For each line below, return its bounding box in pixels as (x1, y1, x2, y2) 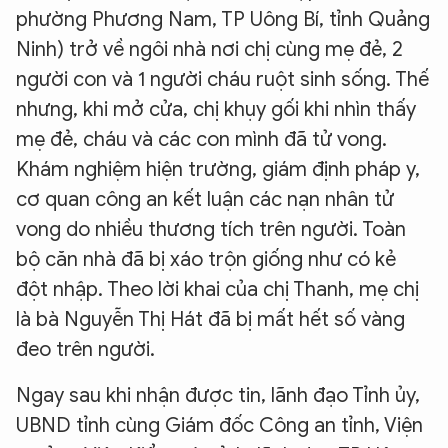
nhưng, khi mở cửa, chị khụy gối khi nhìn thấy (16, 97, 416, 122)
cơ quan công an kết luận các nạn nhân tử (16, 187, 394, 212)
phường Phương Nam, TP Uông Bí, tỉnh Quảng (16, 7, 430, 32)
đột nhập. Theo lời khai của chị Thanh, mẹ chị (16, 277, 419, 302)
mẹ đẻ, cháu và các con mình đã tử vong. (16, 127, 387, 152)
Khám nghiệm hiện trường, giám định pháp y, (16, 157, 420, 182)
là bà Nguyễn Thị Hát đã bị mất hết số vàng (16, 307, 405, 332)
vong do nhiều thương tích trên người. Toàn (16, 217, 406, 242)
